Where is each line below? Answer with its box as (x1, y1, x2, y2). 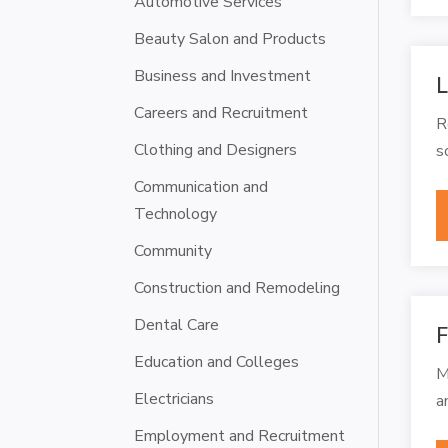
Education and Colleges (134, 350, 300, 373)
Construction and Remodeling (134, 276, 341, 299)
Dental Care (134, 313, 220, 336)
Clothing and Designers (134, 138, 298, 161)
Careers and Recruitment (134, 101, 309, 124)
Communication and (134, 175, 269, 198)
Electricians (134, 387, 215, 410)
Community (134, 239, 213, 262)
